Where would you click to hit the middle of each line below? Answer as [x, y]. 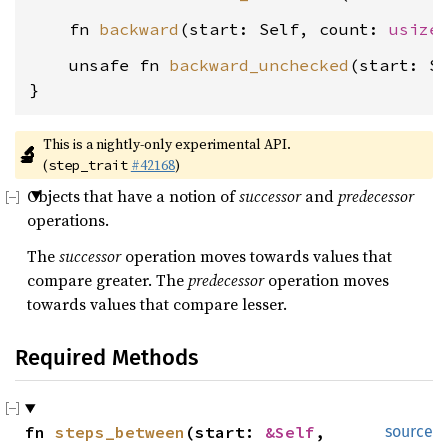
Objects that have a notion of [133, 196]
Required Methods [106, 357]
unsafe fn [99, 65]
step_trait [87, 165]
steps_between [120, 432]
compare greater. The [107, 280]
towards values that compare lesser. [157, 304]
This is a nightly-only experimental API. [166, 144]
